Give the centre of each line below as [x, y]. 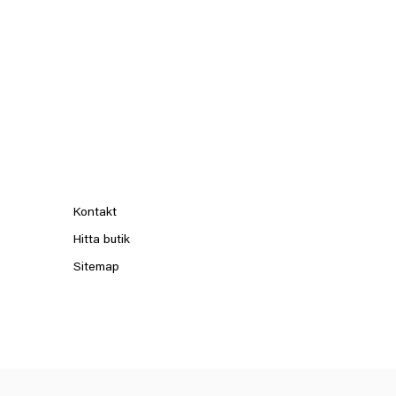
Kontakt [95, 213]
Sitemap [96, 268]
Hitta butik [102, 241]
